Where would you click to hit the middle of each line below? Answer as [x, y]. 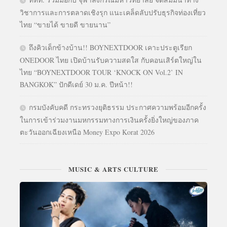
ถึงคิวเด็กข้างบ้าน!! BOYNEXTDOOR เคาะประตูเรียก [110, 47]
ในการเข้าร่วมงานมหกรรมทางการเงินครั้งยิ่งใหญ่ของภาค [109, 120]
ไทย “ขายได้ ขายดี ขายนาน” [65, 24]
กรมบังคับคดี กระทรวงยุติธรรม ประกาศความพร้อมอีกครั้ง [118, 107]
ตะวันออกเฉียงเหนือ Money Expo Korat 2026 [87, 132]
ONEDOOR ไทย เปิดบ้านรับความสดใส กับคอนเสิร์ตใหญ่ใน [111, 60]
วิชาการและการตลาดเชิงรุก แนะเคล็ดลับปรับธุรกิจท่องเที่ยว [113, 12]
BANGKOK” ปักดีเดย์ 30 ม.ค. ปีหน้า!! [76, 84]
